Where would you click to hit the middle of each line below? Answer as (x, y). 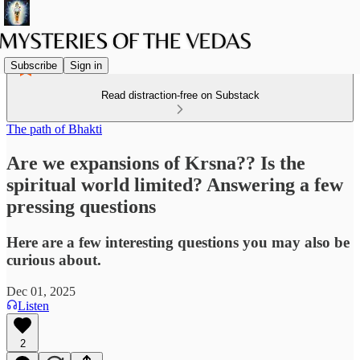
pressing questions (81, 206)
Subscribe (34, 65)
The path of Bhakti (54, 129)
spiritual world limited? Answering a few (175, 184)
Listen (33, 305)
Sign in (86, 65)
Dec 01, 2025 (41, 291)
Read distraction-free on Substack (180, 95)
